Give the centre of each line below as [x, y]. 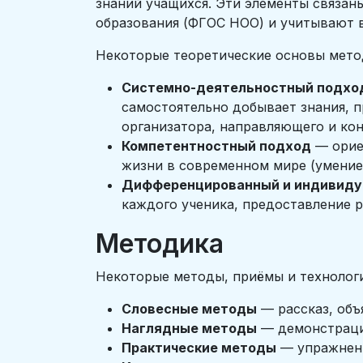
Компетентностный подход [216, 146]
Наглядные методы [189, 328]
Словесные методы [189, 309]
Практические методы [199, 348]
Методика [160, 243]
